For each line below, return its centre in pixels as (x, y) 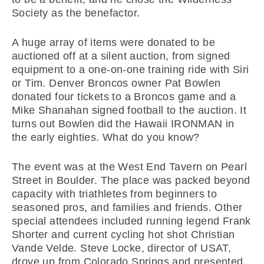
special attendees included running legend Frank (131, 221)
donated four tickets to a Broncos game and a (124, 97)
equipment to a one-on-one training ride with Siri (131, 70)
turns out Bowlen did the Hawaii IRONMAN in (123, 124)
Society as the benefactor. (76, 13)
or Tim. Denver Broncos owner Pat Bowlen (116, 83)
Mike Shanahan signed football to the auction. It (129, 110)
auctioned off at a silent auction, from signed (121, 56)
